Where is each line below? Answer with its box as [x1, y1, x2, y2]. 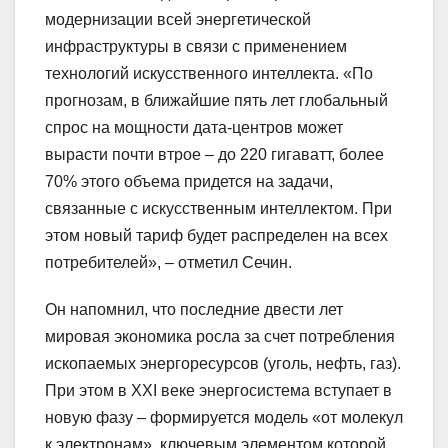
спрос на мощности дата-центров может [45, 119, 343, 137]
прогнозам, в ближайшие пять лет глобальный [45, 92, 388, 110]
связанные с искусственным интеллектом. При [45, 200, 392, 218]
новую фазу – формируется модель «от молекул [45, 409, 403, 427]
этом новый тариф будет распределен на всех [45, 227, 388, 245]
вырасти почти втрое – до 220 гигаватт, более [45, 146, 384, 164]
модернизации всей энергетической [45, 11, 311, 29]
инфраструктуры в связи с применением [45, 38, 347, 56]
